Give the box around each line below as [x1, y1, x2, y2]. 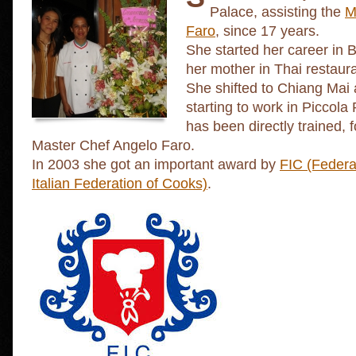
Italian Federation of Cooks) [32, 176, 207, 192]
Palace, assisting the [210, 4, 345, 21]
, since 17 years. [215, 23, 319, 40]
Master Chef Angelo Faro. [32, 137, 195, 154]
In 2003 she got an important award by [32, 157, 280, 173]
